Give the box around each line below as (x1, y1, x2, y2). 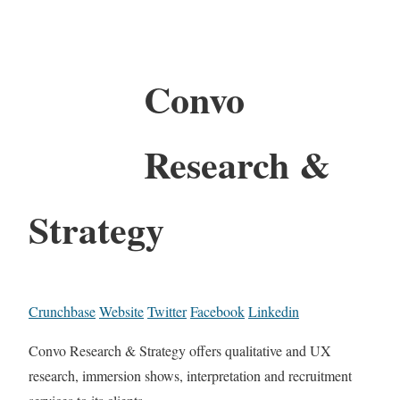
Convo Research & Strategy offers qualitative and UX (29, 340, 331, 360)
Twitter (147, 301, 187, 321)
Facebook (190, 301, 245, 321)
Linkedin (248, 301, 299, 321)
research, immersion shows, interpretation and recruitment (29, 365, 352, 385)
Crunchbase (29, 301, 96, 321)
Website (99, 301, 144, 321)
